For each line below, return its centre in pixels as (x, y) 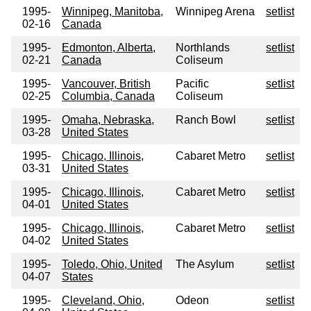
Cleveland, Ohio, (103, 301)
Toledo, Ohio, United (112, 264)
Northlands (203, 48)
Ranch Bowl (206, 120)
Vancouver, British (106, 84)
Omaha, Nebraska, (108, 120)
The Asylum (205, 264)
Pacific (192, 84)
